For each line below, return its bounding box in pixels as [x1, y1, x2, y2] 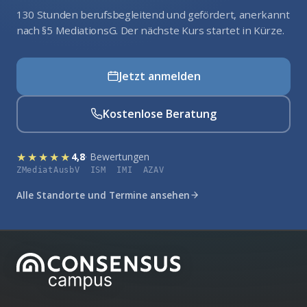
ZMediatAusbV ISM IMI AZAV [16, 164, 164, 175]
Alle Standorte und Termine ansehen [16, 188, 190, 202]
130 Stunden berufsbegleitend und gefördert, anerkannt [16, 8, 290, 22]
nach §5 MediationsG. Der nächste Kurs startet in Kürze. [16, 23, 284, 38]
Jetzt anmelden [119, 69, 201, 84]
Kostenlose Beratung [103, 106, 217, 122]
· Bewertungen [85, 150, 149, 164]
